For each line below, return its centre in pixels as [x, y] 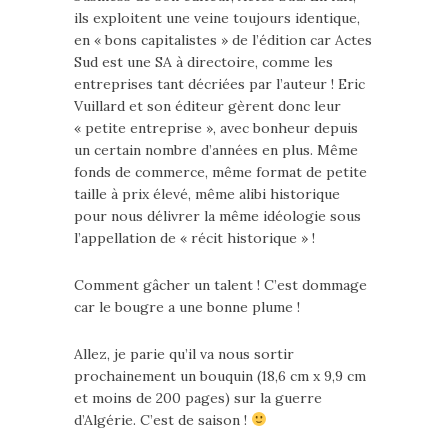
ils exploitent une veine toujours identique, [217, 18]
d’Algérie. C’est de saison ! [162, 420]
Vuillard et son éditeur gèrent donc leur [207, 106]
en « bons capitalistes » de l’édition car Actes [223, 40]
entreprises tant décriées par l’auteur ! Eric [219, 84]
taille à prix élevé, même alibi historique [207, 194]
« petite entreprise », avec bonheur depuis [216, 128]
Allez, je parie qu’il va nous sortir [184, 354]
